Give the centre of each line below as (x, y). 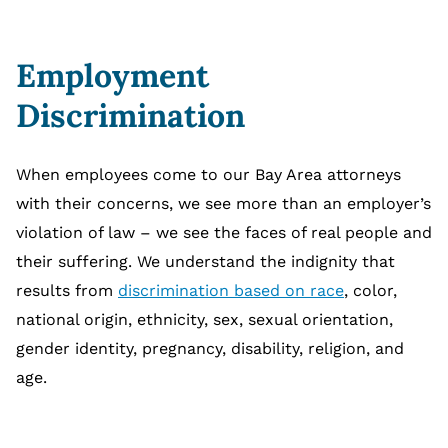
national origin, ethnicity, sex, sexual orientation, (204, 319)
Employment (112, 75)
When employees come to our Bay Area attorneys (208, 174)
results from (67, 290)
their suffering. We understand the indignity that (205, 261)
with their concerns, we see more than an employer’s (223, 203)
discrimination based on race (231, 290)
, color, (370, 290)
